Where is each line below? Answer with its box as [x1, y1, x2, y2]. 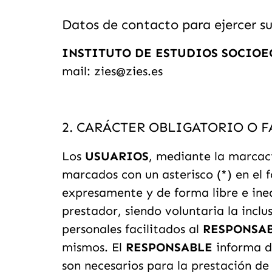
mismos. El [62, 239, 126, 254]
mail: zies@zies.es [62, 64, 163, 78]
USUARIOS [85, 148, 149, 163]
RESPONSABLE [126, 239, 212, 254]
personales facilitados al [62, 221, 203, 236]
